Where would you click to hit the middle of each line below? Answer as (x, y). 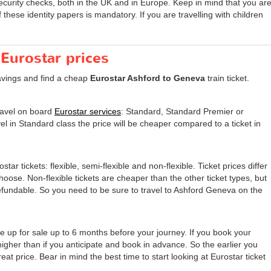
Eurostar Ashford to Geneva (148, 78)
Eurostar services (88, 111)
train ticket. (227, 78)
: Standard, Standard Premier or (182, 111)
